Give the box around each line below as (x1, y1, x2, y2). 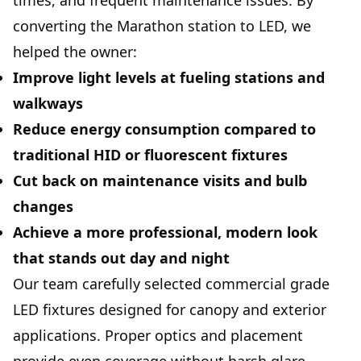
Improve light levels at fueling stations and (13, 68, 325, 88)
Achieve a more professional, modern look (13, 222, 317, 243)
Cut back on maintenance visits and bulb (13, 171, 307, 191)
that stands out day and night (13, 248, 230, 268)
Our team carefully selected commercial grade (13, 274, 330, 294)
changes (13, 197, 73, 217)
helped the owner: (13, 42, 137, 62)
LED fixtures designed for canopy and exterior (13, 300, 326, 320)
